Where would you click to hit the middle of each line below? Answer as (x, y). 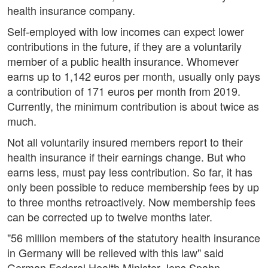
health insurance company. (71, 10)
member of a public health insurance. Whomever (123, 61)
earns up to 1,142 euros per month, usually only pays (134, 76)
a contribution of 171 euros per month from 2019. (124, 91)
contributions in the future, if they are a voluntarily (124, 46)
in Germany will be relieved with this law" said (115, 253)
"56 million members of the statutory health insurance (134, 238)
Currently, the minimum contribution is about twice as (133, 106)
